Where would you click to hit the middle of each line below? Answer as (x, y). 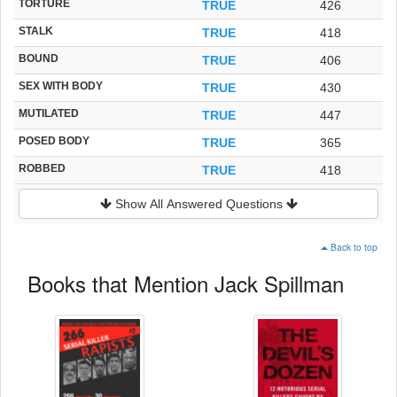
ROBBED (42, 167)
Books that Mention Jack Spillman (186, 283)
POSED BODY (54, 140)
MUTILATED (49, 113)
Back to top (354, 246)
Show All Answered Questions (198, 203)
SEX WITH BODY (61, 85)
